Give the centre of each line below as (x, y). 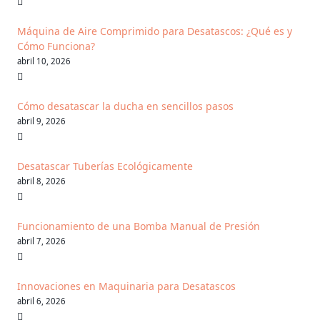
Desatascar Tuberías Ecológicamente (105, 166)
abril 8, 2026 (41, 181)
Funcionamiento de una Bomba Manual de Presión (139, 226)
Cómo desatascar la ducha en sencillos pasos (125, 106)
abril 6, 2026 (41, 301)
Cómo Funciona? (56, 46)
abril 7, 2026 (41, 241)
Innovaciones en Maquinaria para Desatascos (126, 286)
